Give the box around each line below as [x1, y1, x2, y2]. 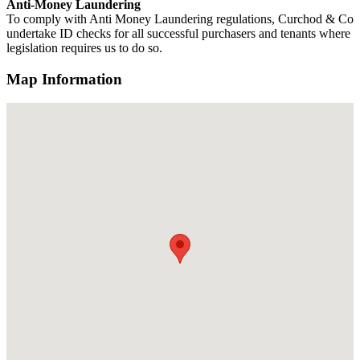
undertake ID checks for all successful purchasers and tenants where [6, 26, 350, 40]
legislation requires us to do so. [6, 40, 162, 55]
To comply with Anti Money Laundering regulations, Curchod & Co [6, 11, 354, 26]
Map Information [6, 70, 122, 88]
